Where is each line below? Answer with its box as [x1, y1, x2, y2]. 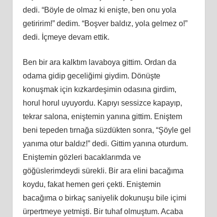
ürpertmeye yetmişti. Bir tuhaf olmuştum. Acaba [22, 207, 183, 216]
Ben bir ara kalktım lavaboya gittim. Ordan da [22, 58, 176, 66]
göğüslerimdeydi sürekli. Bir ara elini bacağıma [22, 166, 184, 175]
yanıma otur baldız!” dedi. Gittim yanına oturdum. [22, 139, 188, 148]
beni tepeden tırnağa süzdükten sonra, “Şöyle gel [22, 125, 191, 134]
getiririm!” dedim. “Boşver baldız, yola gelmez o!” [22, 19, 187, 28]
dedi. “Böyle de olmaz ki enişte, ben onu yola [22, 5, 176, 14]
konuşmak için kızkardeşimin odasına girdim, [22, 85, 176, 93]
